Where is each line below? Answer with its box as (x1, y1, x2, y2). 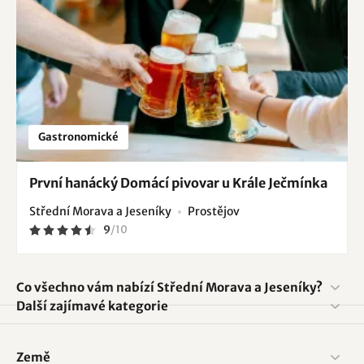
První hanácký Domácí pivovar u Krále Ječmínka (29, 175, 327, 192)
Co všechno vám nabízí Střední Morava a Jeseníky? (16, 279, 323, 296)
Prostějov (188, 204, 240, 219)
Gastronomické (38, 130, 119, 145)
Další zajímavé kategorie (16, 298, 168, 314)
